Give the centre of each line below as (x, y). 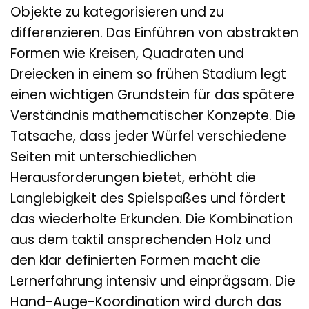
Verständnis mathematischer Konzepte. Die (153, 115)
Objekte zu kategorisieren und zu (117, 12)
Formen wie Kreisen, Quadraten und (127, 53)
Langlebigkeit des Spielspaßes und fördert (148, 198)
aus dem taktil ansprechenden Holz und (141, 239)
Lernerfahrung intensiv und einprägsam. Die (153, 281)
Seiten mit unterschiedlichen (103, 157)
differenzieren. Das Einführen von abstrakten (154, 32)
